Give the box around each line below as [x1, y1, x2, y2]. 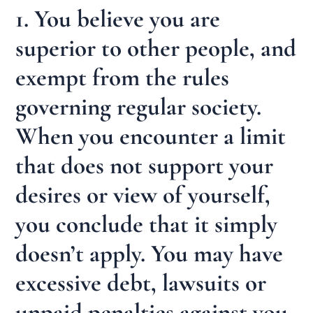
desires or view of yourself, [15, 180, 271, 210]
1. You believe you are [15, 3, 221, 34]
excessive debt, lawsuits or [15, 268, 267, 298]
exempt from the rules [15, 62, 230, 92]
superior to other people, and [15, 33, 297, 63]
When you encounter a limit [15, 121, 286, 151]
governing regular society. [15, 92, 262, 122]
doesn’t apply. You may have [15, 238, 284, 268]
